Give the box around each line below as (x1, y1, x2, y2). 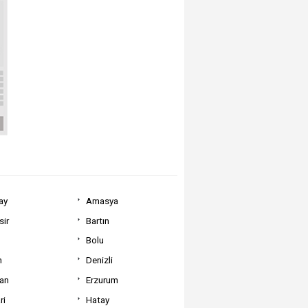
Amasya (85, 195, 118, 206)
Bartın (85, 214, 109, 226)
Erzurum (85, 274, 118, 285)
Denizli (85, 254, 113, 266)
